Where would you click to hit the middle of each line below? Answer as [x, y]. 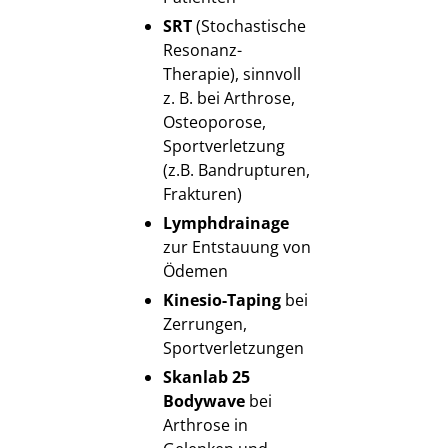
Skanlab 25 [206, 376]
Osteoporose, [214, 121]
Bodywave [203, 400]
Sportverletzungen [233, 347]
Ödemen [195, 270]
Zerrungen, [204, 323]
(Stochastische [248, 25]
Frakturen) [202, 193]
